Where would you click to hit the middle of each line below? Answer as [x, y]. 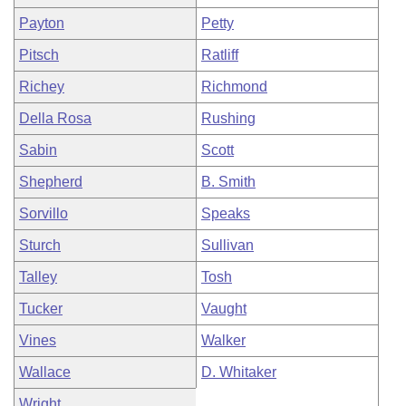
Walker [223, 340]
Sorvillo [43, 213]
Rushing [228, 118]
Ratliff [220, 55]
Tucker [41, 309]
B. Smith [228, 182]
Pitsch [39, 55]
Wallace [45, 372]
